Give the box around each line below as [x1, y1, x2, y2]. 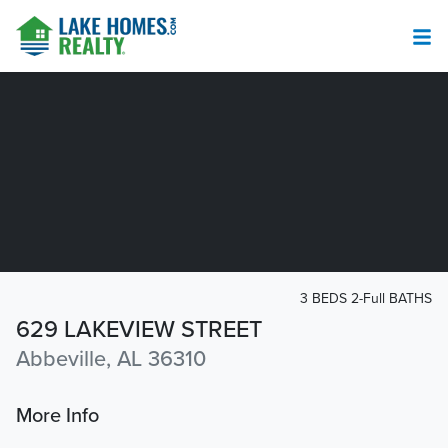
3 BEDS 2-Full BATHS [300, 290, 432, 307]
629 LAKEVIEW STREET [16, 315, 262, 345]
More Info [16, 404, 99, 429]
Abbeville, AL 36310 [16, 346, 206, 373]
